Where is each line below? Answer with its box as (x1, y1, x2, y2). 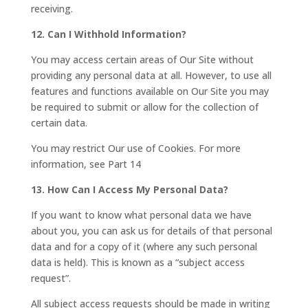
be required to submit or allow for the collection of (30, 100, 258, 113)
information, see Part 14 (30, 157, 141, 170)
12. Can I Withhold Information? (30, 27, 186, 41)
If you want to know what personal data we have (30, 208, 252, 221)
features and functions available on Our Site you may (30, 84, 269, 98)
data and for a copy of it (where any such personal (30, 239, 257, 253)
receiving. (30, 1, 73, 15)
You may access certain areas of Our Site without (30, 52, 254, 66)
